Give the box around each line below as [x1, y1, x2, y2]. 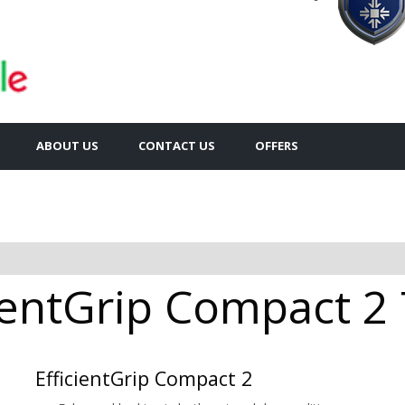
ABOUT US [36, 137, 99, 154]
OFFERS [255, 137, 298, 154]
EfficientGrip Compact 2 [35, 364, 252, 391]
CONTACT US [138, 137, 215, 154]
